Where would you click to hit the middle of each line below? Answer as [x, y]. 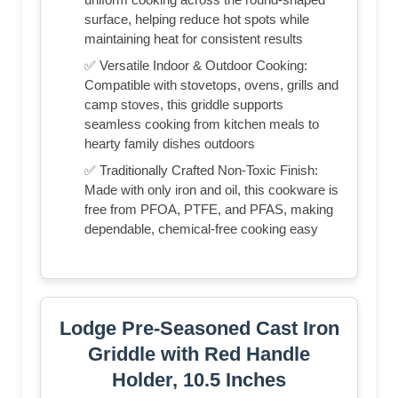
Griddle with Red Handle [199, 354]
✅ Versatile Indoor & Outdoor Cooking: [196, 65]
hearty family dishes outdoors [170, 143]
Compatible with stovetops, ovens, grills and [211, 84]
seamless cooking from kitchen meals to [202, 123]
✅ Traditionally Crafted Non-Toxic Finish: [201, 170]
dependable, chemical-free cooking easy [201, 228]
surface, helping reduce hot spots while [197, 19]
